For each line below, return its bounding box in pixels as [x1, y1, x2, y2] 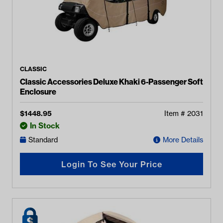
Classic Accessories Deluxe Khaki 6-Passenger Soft [20, 77, 203, 87]
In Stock [30, 121, 60, 130]
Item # [164, 109, 187, 118]
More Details [163, 135, 203, 144]
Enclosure [20, 87, 56, 97]
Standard [28, 135, 58, 144]
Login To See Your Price [61, 159, 162, 169]
